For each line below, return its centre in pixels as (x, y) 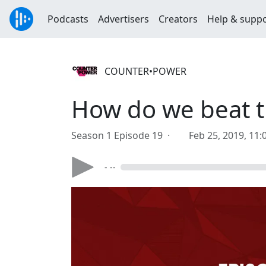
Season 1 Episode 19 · (123, 135)
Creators (178, 19)
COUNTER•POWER (145, 71)
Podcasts (68, 19)
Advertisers (123, 19)
